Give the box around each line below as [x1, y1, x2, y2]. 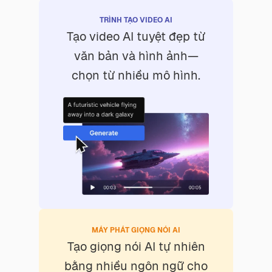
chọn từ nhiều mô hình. [72, 67, 200, 83]
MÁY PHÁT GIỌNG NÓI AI [92, 225, 180, 235]
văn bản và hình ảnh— [73, 48, 199, 64]
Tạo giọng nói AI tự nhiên [67, 238, 205, 254]
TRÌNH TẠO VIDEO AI [100, 15, 172, 25]
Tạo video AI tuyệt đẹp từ [67, 29, 205, 44]
